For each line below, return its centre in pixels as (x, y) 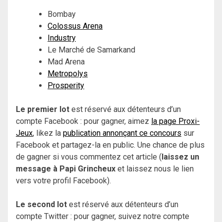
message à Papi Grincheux (66, 168)
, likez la (48, 133)
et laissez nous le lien (155, 168)
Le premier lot (43, 109)
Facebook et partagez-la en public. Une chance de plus (110, 145)
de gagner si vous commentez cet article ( (89, 157)
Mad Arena (66, 61)
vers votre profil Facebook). (63, 180)
